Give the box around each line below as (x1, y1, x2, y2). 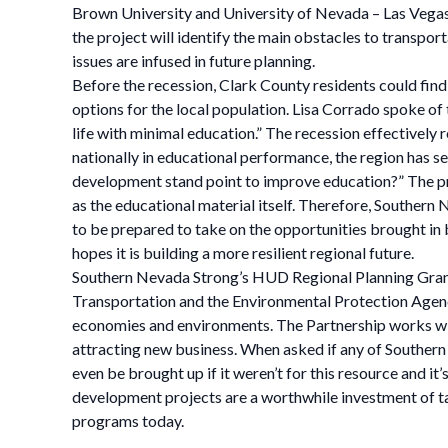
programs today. (72, 411, 184, 430)
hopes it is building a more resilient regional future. (72, 243, 414, 262)
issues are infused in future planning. (72, 51, 315, 70)
